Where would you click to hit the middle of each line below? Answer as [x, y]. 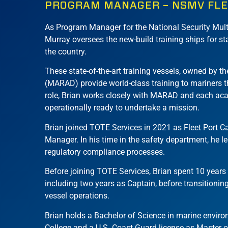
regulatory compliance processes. [105, 152]
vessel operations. [77, 196]
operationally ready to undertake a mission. [123, 108]
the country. [66, 52]
